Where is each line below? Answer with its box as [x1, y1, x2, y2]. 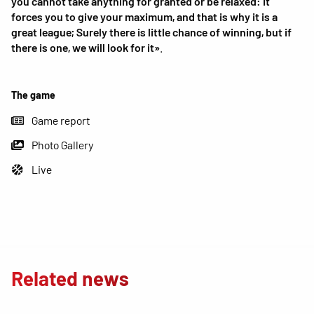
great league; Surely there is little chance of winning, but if [11, 25, 292, 39]
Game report [32, 114, 90, 128]
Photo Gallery [32, 138, 95, 152]
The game [11, 88, 55, 101]
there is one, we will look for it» [11, 40, 160, 54]
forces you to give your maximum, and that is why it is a [11, 9, 278, 23]
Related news [11, 266, 129, 290]
